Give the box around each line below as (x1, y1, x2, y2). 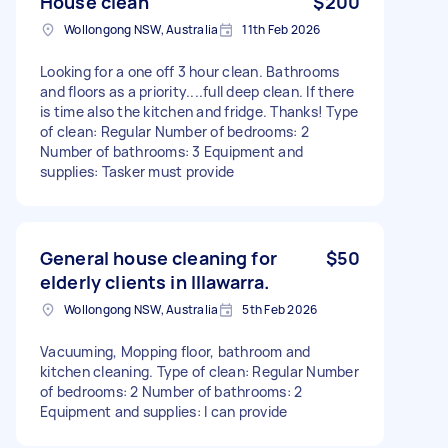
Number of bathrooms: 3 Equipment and (40, 141, 303, 161)
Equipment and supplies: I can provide (40, 401, 288, 421)
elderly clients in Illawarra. (40, 269, 270, 294)
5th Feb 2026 (242, 300, 318, 318)
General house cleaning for (40, 245, 277, 270)
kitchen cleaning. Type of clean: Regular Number (40, 361, 359, 381)
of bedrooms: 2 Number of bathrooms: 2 (40, 381, 303, 401)
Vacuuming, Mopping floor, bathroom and (40, 341, 311, 361)
